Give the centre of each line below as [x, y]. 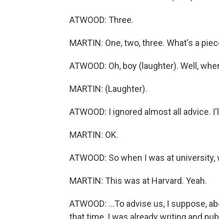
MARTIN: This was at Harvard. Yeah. [138, 181]
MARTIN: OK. [94, 135]
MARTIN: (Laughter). [108, 89]
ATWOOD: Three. [101, 20]
